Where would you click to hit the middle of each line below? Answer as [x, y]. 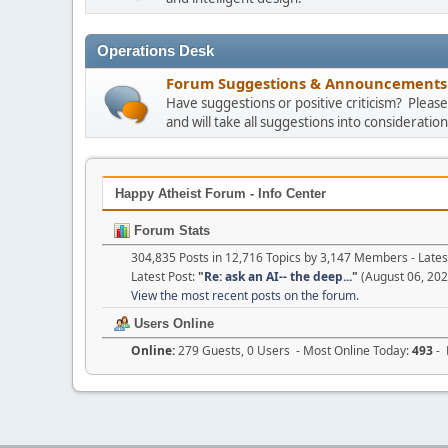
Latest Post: [164, 276]
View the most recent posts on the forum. [245, 295]
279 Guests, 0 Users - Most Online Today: [295, 350]
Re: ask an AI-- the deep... [278, 276]
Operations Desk [155, 51]
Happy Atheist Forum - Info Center [220, 193]
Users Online [172, 323]
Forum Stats [170, 230]
